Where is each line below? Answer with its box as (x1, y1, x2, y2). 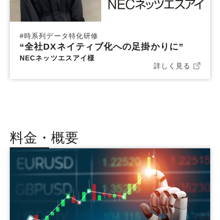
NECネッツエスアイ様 (20, 54, 95, 62)
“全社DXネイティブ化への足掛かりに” (20, 42, 184, 52)
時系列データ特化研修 (24, 32, 99, 40)
